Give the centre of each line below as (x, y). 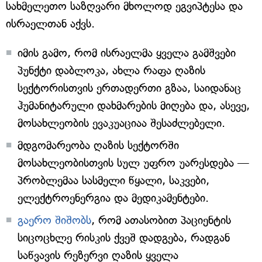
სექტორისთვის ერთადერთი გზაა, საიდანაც (129, 88)
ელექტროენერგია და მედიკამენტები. (113, 198)
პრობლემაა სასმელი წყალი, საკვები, (113, 180)
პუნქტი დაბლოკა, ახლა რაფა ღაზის (111, 70)
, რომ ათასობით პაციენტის (161, 220)
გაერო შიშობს (54, 220)
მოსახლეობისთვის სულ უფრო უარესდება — (133, 163)
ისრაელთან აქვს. (50, 24)
